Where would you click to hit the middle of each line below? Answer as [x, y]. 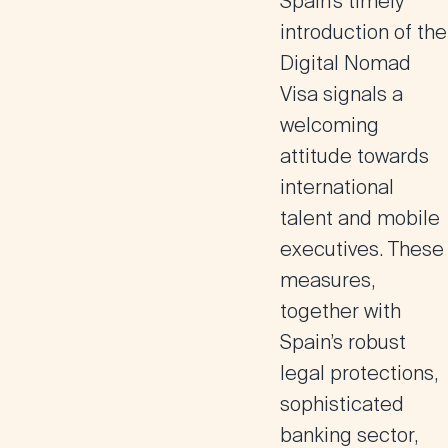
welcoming [329, 125]
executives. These [362, 249]
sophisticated [342, 404]
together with [340, 311]
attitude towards [354, 156]
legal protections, [359, 373]
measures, [327, 280]
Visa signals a [341, 94]
